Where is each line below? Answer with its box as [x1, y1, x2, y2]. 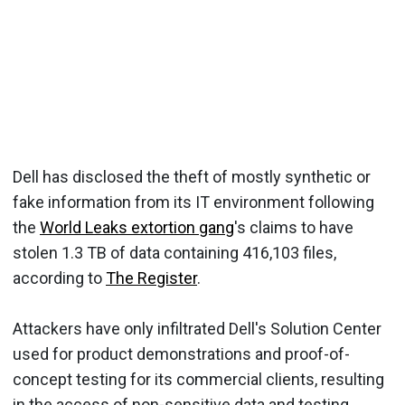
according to [13, 268, 106, 287]
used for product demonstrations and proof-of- [13, 344, 350, 363]
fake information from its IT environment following [13, 193, 374, 212]
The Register [106, 268, 197, 287]
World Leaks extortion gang [40, 218, 234, 237]
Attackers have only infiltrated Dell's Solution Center [13, 319, 381, 338]
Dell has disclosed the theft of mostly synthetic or [13, 167, 371, 186]
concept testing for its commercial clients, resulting [13, 370, 384, 389]
